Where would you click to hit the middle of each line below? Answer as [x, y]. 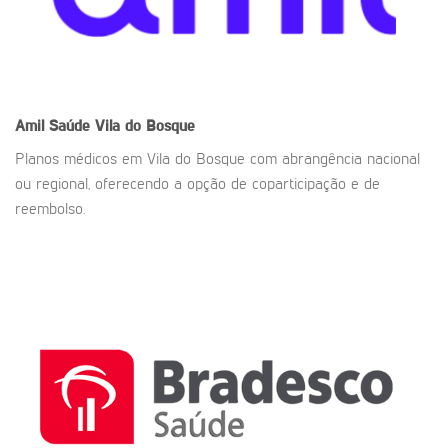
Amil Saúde [55, 127]
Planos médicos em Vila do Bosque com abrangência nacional [217, 160]
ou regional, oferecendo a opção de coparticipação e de [197, 185]
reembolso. [50, 210]
